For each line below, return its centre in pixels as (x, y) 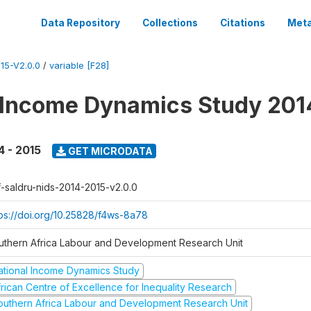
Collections (170, 23)
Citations (243, 23)
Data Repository (81, 23)
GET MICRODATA (109, 151)
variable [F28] (79, 66)
